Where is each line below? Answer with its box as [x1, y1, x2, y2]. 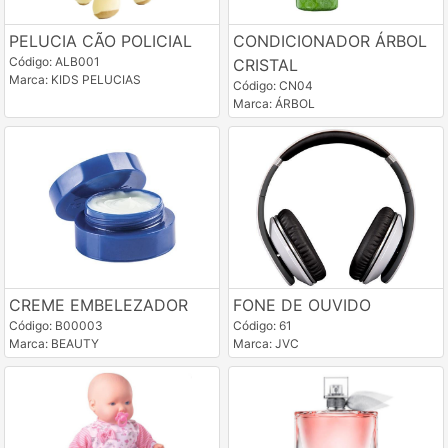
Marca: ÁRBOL [232, 96, 315, 112]
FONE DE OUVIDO [232, 294, 371, 315]
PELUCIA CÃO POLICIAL [9, 31, 192, 52]
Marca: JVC [232, 335, 299, 351]
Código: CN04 [232, 78, 313, 94]
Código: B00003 [9, 317, 103, 333]
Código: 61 [232, 317, 292, 333]
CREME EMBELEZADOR [9, 294, 188, 315]
